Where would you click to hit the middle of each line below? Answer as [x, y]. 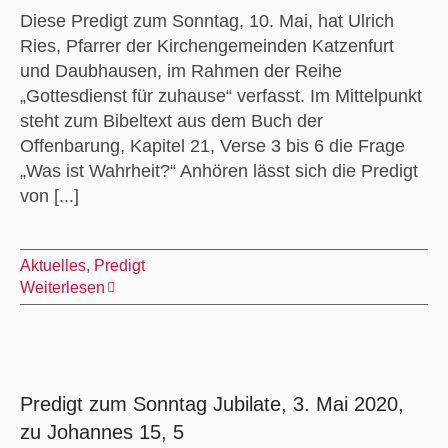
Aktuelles [52, 265]
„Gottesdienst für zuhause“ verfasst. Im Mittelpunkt [220, 95]
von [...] [49, 195]
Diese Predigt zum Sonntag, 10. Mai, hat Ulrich [206, 20]
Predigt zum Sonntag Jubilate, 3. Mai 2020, [211, 403]
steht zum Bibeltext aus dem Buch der [171, 120]
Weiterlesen [62, 287]
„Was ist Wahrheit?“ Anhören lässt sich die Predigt [218, 170]
